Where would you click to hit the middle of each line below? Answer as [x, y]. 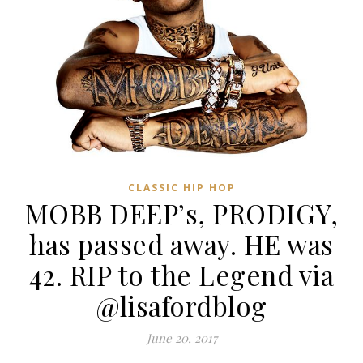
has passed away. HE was [181, 243]
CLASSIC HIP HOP [181, 187]
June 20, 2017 [181, 337]
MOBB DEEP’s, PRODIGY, [181, 213]
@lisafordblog [181, 305]
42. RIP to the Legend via [181, 274]
